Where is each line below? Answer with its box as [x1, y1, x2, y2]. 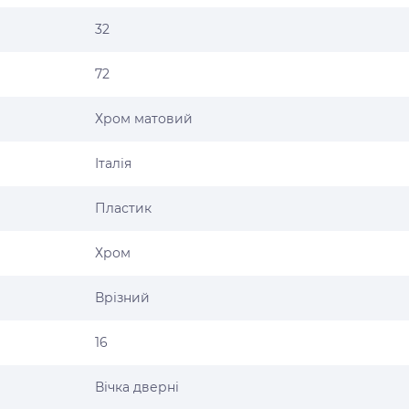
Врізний [95, 289, 150, 306]
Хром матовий [95, 110, 193, 127]
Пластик [95, 200, 152, 216]
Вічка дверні [95, 379, 179, 395]
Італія [95, 155, 131, 172]
